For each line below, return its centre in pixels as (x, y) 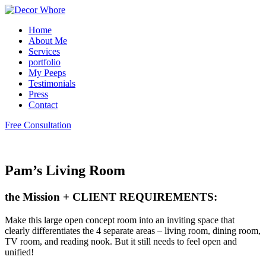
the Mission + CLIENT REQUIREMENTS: (111, 197)
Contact (43, 105)
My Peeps (47, 73)
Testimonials (52, 83)
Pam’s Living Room (65, 170)
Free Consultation (38, 125)
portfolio (45, 62)
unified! (19, 252)
